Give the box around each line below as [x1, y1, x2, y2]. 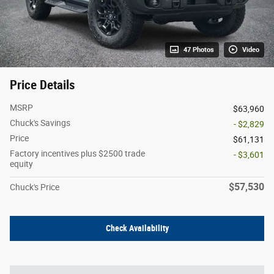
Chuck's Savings [10, 117, 70, 128]
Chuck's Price [10, 182, 59, 192]
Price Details [10, 77, 75, 92]
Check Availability [105, 223, 169, 233]
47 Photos [183, 45, 214, 54]
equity [10, 158, 33, 169]
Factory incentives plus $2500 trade [10, 148, 145, 158]
